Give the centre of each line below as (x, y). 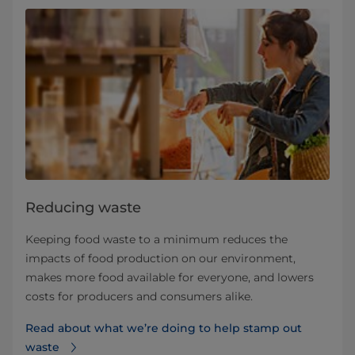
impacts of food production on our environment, (160, 259)
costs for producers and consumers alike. (139, 297)
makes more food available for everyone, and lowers (170, 278)
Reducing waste (83, 208)
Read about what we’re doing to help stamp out (164, 328)
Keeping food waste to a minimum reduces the (157, 240)
